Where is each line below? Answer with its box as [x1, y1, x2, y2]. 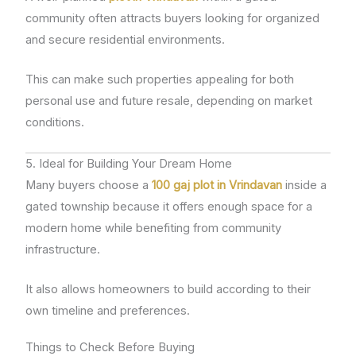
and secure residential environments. [25, 33, 226, 48]
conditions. [25, 115, 85, 130]
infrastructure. [25, 242, 101, 257]
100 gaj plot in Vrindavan [152, 177, 283, 192]
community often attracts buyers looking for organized [25, 11, 320, 26]
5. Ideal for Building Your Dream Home [25, 156, 233, 171]
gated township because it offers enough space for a [25, 199, 313, 214]
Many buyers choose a [25, 177, 153, 192]
